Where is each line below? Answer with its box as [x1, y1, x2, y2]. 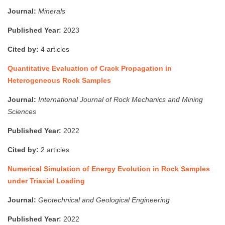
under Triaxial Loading [8, 176, 85, 185]
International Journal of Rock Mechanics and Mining [38, 95, 203, 103]
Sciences [8, 107, 36, 116]
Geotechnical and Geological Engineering [38, 195, 170, 204]
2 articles [39, 145, 69, 154]
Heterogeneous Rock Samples [8, 76, 111, 84]
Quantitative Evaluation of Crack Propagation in [8, 64, 172, 72]
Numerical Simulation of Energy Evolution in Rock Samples [8, 164, 210, 173]
